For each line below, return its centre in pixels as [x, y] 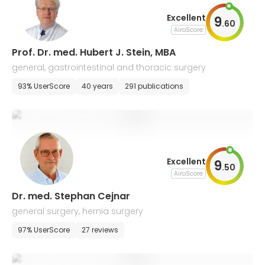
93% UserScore [44, 86]
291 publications [154, 86]
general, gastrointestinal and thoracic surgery [109, 67]
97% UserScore [44, 230]
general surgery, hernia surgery [77, 211]
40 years [97, 86]
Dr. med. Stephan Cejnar [71, 196]
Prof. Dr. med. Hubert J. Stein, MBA [94, 52]
